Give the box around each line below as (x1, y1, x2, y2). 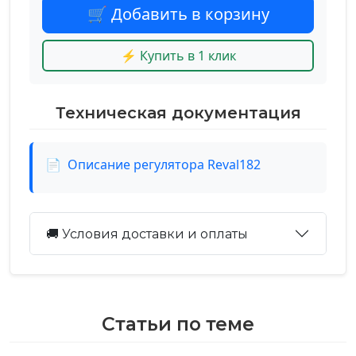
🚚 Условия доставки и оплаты (46, 226, 248, 242)
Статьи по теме (102, 312, 254, 335)
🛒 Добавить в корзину (87, 3, 269, 25)
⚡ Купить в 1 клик (120, 47, 236, 64)
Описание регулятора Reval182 (68, 156, 261, 173)
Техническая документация (55, 103, 301, 122)
